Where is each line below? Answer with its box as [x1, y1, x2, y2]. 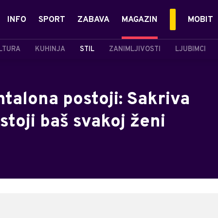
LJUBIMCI [175, 45, 206, 54]
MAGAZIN [122, 15, 158, 25]
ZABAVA [77, 15, 109, 25]
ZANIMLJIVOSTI [109, 45, 161, 54]
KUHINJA [35, 45, 65, 54]
